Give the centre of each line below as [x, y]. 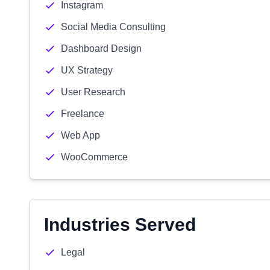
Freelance [83, 114]
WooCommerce [94, 157]
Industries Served [120, 224]
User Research [93, 92]
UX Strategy [87, 70]
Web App [80, 135]
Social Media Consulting [113, 27]
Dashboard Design [101, 49]
